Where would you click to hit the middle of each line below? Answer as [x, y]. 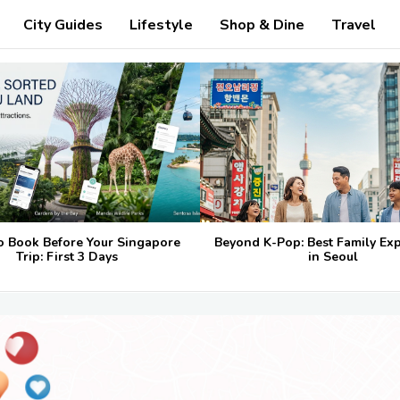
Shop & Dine [262, 25]
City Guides [63, 25]
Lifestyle [162, 25]
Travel [354, 25]
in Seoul [333, 256]
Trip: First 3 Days [67, 256]
